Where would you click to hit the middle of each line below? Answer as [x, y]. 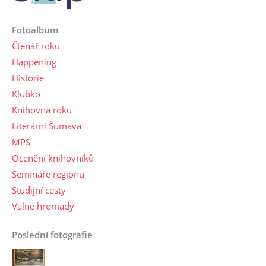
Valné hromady [43, 206]
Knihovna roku [42, 110]
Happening [34, 62]
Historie [28, 78]
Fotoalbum [35, 30]
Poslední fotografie [52, 235]
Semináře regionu [48, 174]
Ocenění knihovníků [53, 158]
